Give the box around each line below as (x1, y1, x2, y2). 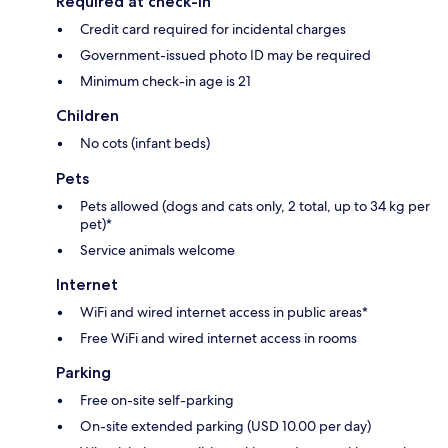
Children (56, 106, 119, 126)
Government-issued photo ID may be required (80, 46, 371, 65)
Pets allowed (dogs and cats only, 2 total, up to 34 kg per (80, 197, 430, 216)
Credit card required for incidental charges (80, 20, 346, 39)
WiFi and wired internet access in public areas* (80, 303, 368, 322)
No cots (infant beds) (80, 134, 210, 153)
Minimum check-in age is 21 (80, 72, 251, 91)
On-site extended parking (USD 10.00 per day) (80, 417, 371, 436)
